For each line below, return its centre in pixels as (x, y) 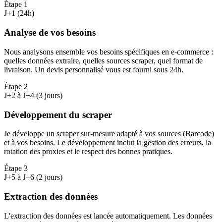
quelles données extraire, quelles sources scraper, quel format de (103, 60)
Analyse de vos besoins (50, 33)
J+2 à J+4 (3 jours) (33, 95)
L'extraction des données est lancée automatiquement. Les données (108, 216)
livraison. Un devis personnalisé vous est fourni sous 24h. (94, 69)
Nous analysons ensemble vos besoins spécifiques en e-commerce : (109, 52)
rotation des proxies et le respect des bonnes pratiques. (88, 152)
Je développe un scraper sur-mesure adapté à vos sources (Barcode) (109, 134)
